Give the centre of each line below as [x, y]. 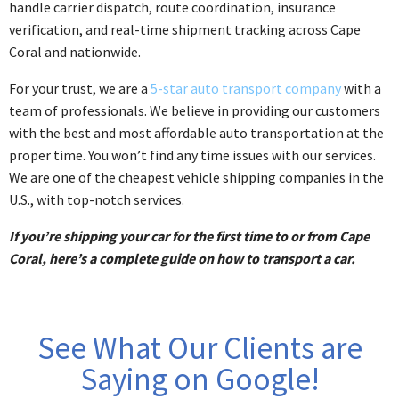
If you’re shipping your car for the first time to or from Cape [189, 236]
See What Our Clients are [199, 348]
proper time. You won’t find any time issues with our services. [192, 155]
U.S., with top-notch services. [97, 199]
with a [361, 88]
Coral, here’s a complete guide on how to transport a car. [182, 258]
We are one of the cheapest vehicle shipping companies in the [196, 177]
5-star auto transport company [246, 88]
